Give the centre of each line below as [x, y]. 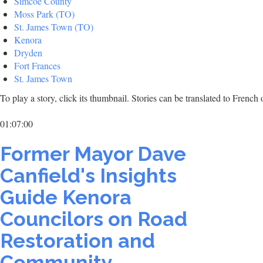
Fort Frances [37, 65]
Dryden [28, 52]
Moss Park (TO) [44, 14]
